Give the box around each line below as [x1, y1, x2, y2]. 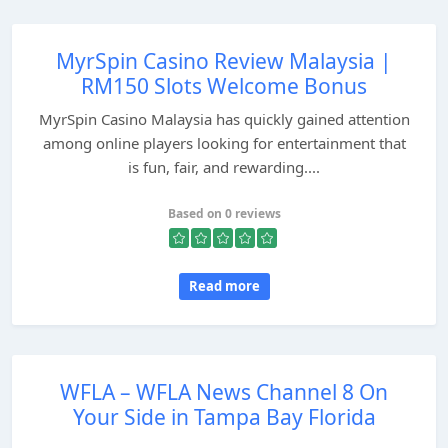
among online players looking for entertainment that [42, 133, 406, 153]
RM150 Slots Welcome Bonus [81, 72, 367, 100]
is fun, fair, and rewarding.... [128, 157, 320, 177]
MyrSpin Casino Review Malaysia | [56, 47, 392, 75]
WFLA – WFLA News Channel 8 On [60, 378, 388, 406]
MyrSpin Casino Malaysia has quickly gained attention [38, 109, 410, 129]
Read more [188, 277, 260, 295]
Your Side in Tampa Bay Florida [72, 403, 376, 431]
